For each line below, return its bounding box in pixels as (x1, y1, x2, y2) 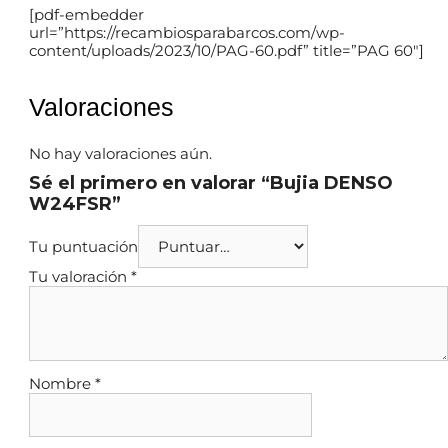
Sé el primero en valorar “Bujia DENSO (29, 172, 393, 195)
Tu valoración (29, 267, 131, 287)
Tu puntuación (29, 237, 138, 257)
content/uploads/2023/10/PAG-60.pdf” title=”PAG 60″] (29, 40, 424, 60)
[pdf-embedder (29, 4, 144, 24)
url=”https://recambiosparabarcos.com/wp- (29, 22, 345, 42)
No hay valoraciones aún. (29, 143, 212, 163)
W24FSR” (29, 193, 121, 216)
